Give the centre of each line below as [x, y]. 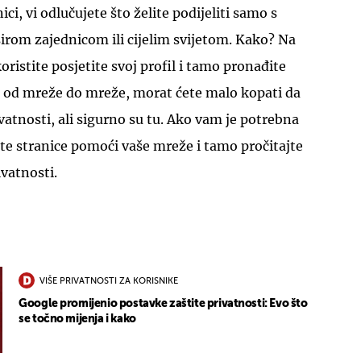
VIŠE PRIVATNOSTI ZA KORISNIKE [109, 281]
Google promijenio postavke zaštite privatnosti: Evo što [163, 304]
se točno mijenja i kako [77, 320]
